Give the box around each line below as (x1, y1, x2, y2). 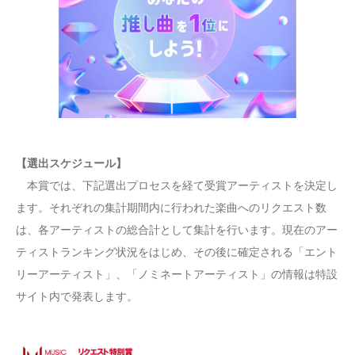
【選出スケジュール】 (16, 156, 127, 170)
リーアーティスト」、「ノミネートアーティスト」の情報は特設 (16, 267, 338, 281)
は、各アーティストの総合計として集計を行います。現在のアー (16, 223, 338, 236)
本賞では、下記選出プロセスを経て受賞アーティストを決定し (16, 178, 338, 192)
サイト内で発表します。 (16, 289, 138, 303)
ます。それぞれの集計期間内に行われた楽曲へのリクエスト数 (16, 200, 326, 214)
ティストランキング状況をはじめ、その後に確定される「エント (16, 245, 338, 258)
